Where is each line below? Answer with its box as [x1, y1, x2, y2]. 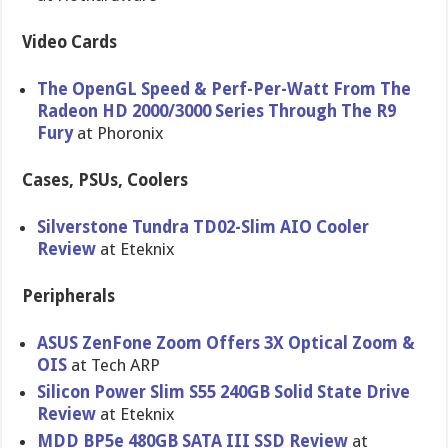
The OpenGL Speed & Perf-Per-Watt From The [37, 79, 412, 99]
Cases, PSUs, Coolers [22, 170, 189, 190]
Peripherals [22, 286, 116, 306]
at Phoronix [73, 123, 165, 143]
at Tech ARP [67, 355, 161, 375]
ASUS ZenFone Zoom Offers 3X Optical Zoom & [37, 333, 416, 353]
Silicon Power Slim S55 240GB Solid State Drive [37, 382, 411, 402]
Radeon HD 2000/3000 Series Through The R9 [37, 101, 397, 121]
